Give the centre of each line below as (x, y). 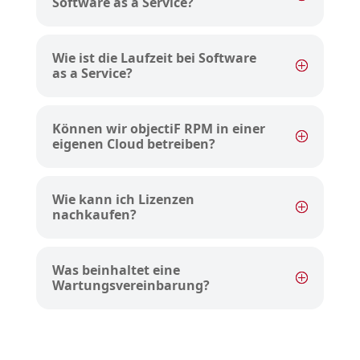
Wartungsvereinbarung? (131, 286)
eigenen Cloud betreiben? (133, 144)
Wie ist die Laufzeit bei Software (154, 58)
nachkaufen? (94, 215)
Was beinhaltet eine (116, 270)
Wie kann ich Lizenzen (123, 200)
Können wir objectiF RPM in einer (158, 129)
